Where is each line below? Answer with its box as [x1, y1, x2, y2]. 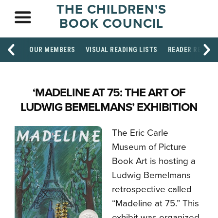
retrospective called [112, 184, 192, 195]
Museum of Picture [112, 142, 186, 152]
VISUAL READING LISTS [85, 46, 158, 54]
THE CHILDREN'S [56, 1, 166, 18]
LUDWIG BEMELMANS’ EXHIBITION [20, 100, 198, 114]
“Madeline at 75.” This [112, 198, 199, 209]
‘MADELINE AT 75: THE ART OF [33, 86, 185, 100]
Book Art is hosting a [112, 156, 196, 166]
